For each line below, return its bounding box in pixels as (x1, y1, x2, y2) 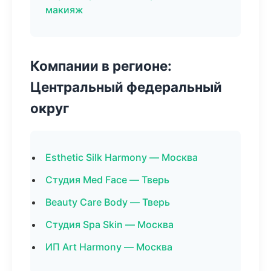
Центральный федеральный (30, 79, 222, 95)
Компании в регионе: (30, 57, 172, 74)
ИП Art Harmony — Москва (45, 241, 172, 253)
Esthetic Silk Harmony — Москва (45, 151, 198, 163)
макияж (45, 4, 83, 16)
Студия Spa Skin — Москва (45, 218, 174, 230)
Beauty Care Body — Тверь (45, 196, 170, 208)
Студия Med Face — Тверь (45, 174, 169, 186)
